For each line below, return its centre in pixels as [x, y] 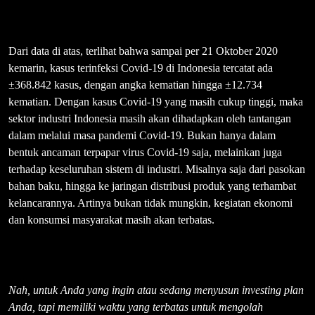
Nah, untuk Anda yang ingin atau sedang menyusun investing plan [156, 290]
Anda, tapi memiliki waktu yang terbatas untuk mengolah [136, 307]
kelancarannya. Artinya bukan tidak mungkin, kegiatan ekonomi [150, 203]
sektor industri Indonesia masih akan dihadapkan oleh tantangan [150, 119]
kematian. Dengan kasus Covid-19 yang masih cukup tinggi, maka [156, 102]
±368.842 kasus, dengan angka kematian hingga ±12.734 [135, 85]
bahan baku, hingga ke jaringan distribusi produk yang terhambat [152, 186]
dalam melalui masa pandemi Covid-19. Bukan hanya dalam [142, 136]
